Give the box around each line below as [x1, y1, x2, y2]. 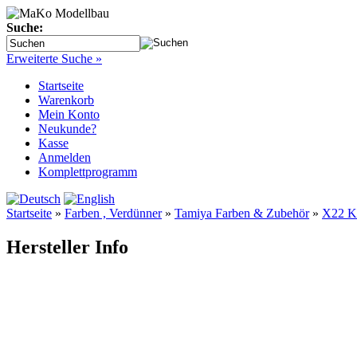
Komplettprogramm [38, 165, 137, 178]
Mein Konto [38, 108, 100, 121]
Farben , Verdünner [65, 206, 162, 220]
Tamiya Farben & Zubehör [175, 206, 309, 220]
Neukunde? [38, 122, 96, 135]
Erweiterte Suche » [6, 52, 102, 65]
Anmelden [38, 151, 91, 164]
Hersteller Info [6, 236, 128, 257]
